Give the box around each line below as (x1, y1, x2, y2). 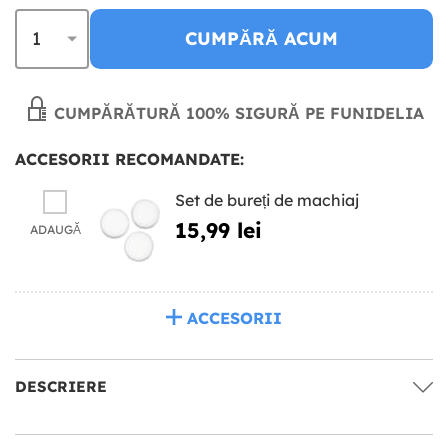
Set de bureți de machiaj (175, 189, 359, 210)
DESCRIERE (15, 376, 107, 396)
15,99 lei (175, 216, 262, 243)
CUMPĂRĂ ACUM (185, 26, 338, 50)
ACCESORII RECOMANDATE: (15, 148, 244, 169)
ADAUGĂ (29, 221, 81, 237)
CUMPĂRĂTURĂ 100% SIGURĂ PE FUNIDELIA (48, 102, 424, 123)
